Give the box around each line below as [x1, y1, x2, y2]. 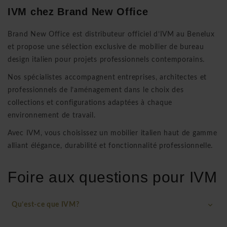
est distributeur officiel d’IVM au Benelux [70, 30, 215, 38]
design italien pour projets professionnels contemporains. [8, 56, 205, 63]
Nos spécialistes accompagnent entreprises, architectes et [8, 73, 207, 81]
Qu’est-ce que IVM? [12, 201, 80, 208]
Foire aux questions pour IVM [8, 168, 217, 185]
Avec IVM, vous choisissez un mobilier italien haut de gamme [8, 129, 217, 137]
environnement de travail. [8, 111, 96, 119]
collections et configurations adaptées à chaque [8, 99, 172, 106]
